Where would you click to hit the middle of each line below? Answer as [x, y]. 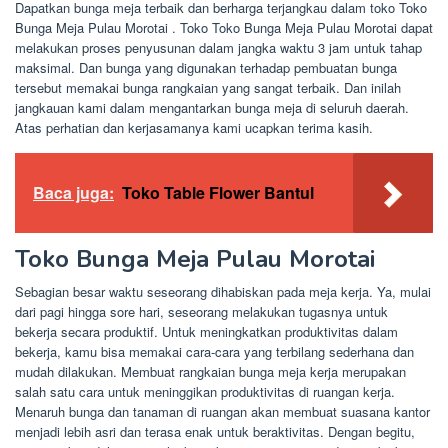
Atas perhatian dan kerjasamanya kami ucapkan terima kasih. [194, 127]
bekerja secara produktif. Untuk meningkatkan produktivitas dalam [206, 331]
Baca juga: [73, 192]
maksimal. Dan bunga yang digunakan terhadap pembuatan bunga [206, 67]
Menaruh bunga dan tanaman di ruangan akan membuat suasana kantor [222, 411]
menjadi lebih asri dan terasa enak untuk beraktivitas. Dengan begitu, [215, 431]
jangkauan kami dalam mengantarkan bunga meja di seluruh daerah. [212, 107]
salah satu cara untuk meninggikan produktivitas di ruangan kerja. [205, 391]
